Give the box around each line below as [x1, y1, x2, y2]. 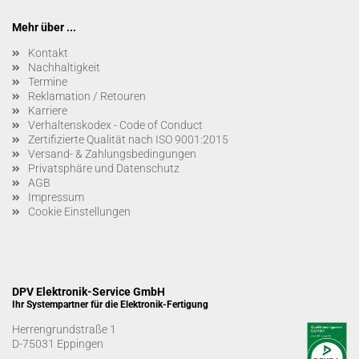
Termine [28, 75, 67, 88]
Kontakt [28, 46, 68, 59]
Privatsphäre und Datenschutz [28, 161, 179, 175]
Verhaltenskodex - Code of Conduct [28, 118, 203, 131]
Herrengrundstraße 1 [12, 322, 116, 336]
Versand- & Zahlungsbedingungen [28, 147, 196, 160]
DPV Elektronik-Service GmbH [12, 284, 165, 298]
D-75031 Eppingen [12, 337, 103, 350]
